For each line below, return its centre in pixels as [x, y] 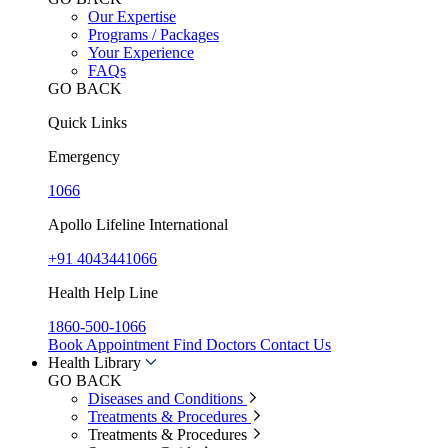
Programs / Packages [153, 34]
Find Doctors [216, 344]
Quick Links [87, 122]
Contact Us [295, 344]
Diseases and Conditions [167, 398]
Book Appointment [110, 344]
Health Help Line [103, 292]
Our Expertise [132, 16]
